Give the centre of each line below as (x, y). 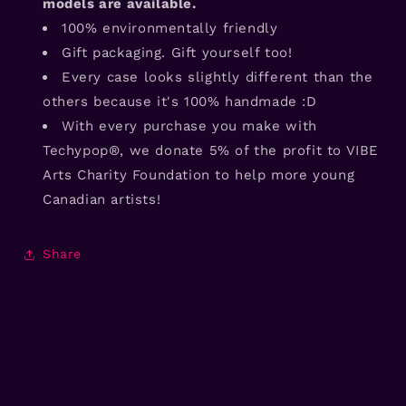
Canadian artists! (102, 199)
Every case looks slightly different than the (217, 77)
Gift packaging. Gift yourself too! (177, 52)
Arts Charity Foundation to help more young (199, 174)
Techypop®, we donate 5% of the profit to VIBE (211, 150)
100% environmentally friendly (170, 28)
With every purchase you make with (189, 126)
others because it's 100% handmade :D (180, 101)
